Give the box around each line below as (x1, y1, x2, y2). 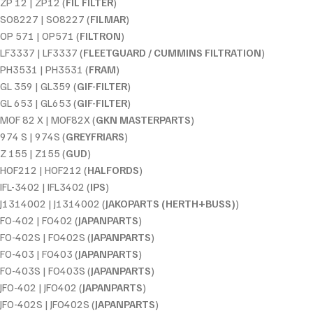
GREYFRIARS (66, 129, 124, 143)
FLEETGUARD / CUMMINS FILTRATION (83, 45, 261, 59)
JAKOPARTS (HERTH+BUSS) (105, 196, 235, 210)
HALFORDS (87, 163, 139, 176)
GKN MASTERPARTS (96, 112, 191, 126)
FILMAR (90, 12, 126, 25)
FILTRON (80, 29, 121, 42)
